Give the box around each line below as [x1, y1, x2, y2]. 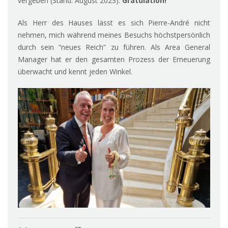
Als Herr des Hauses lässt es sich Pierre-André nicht [18, 18, 210, 28]
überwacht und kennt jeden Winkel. [18, 67, 132, 77]
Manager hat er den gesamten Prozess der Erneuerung [18, 54, 210, 65]
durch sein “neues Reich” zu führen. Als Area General [18, 42, 210, 52]
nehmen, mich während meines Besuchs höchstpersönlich [18, 30, 210, 40]
